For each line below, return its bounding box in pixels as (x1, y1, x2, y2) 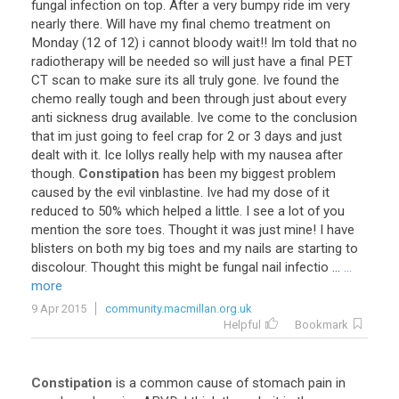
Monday (31, 35, 78, 51)
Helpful (224, 318, 261, 331)
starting (297, 240, 342, 256)
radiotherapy (31, 53, 104, 69)
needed (147, 53, 190, 69)
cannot (149, 35, 190, 51)
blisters (31, 240, 74, 256)
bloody (193, 35, 232, 51)
